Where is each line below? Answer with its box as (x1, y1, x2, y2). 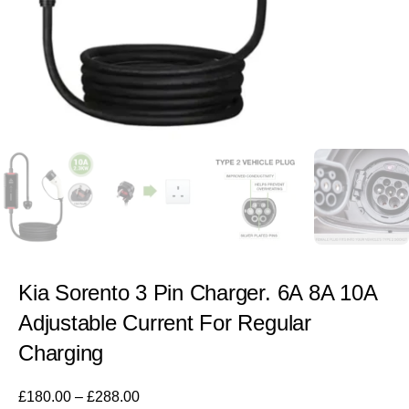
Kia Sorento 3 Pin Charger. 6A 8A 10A (18, 279, 377, 305)
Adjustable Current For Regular (18, 309, 311, 335)
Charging (18, 340, 104, 365)
